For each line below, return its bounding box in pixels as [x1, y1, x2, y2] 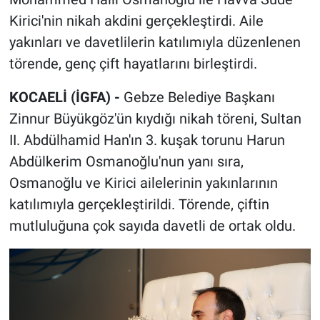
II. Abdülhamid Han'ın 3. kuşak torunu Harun [9, 131, 285, 149]
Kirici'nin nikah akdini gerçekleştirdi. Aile [9, 12, 264, 30]
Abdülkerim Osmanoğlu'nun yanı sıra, [9, 153, 244, 171]
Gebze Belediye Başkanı [119, 89, 275, 106]
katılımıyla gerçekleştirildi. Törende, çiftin [9, 196, 269, 214]
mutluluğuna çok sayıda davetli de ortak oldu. [9, 217, 296, 235]
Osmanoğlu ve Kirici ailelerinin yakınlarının [9, 174, 278, 192]
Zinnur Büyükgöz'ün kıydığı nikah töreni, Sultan [9, 110, 301, 128]
